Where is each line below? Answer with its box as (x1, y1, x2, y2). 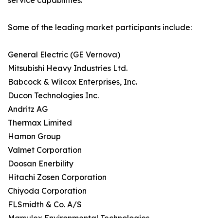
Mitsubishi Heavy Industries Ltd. (8, 63, 127, 73)
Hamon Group (8, 131, 61, 142)
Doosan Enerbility (8, 159, 73, 169)
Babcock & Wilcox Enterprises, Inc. (8, 77, 137, 87)
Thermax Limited (8, 118, 72, 128)
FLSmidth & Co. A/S (8, 200, 82, 210)
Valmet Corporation (8, 145, 82, 155)
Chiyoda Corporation (8, 186, 87, 196)
